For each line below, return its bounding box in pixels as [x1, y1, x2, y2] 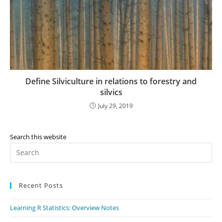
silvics [100, 86, 122, 98]
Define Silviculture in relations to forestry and [25, 75, 197, 87]
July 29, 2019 [98, 101, 133, 110]
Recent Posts [19, 180, 63, 190]
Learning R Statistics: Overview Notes [10, 203, 119, 212]
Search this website [10, 132, 66, 141]
